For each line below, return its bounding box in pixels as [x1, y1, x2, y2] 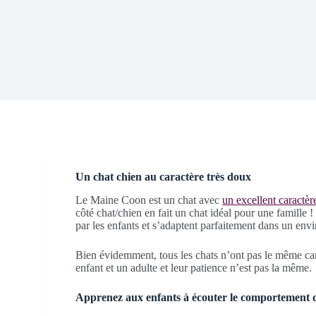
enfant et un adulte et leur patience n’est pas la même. [75, 261, 312, 274]
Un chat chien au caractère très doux [75, 171, 252, 183]
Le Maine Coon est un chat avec [75, 193, 223, 206]
